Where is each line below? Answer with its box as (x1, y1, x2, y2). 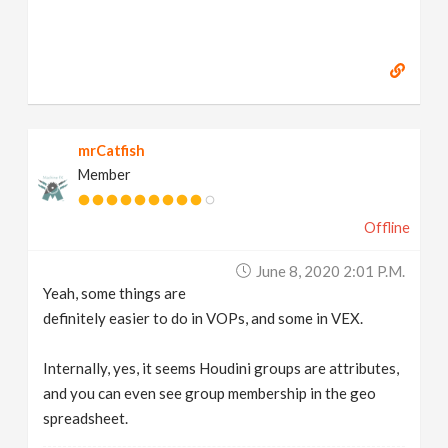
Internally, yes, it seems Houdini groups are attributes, (43, 358, 400, 377)
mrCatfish (78, 141, 146, 159)
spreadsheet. (43, 408, 129, 427)
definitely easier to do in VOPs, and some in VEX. (43, 308, 364, 327)
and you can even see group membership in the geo (43, 383, 377, 402)
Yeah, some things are (43, 283, 187, 302)
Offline (363, 218, 410, 236)
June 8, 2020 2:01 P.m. (255, 261, 405, 280)
